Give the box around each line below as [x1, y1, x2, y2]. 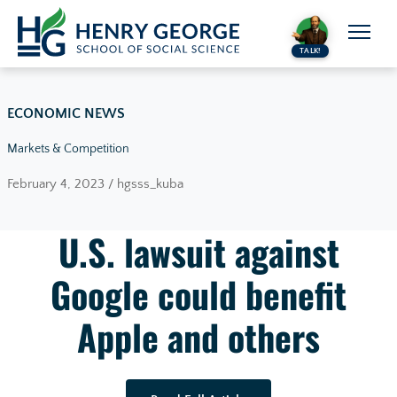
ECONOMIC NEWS [7, 105, 125, 122]
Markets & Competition [7, 142, 129, 157]
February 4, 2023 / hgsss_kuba [7, 176, 183, 192]
